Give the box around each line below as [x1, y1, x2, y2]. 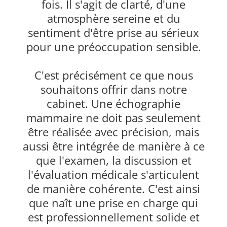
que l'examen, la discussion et [35, 153, 192, 168]
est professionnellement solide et [27, 209, 200, 225]
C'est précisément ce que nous [34, 67, 193, 83]
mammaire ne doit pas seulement [26, 110, 201, 126]
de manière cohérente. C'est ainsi [27, 181, 200, 197]
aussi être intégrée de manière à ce [22, 138, 205, 154]
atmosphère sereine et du [47, 11, 180, 26]
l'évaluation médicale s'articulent [28, 167, 199, 182]
